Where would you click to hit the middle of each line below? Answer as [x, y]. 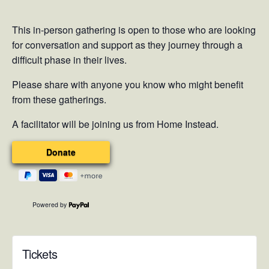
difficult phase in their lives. [69, 60]
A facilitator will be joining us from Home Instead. [115, 124]
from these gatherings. [59, 99]
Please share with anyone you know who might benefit [128, 84]
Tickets [40, 253]
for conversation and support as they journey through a [127, 45]
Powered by [51, 205]
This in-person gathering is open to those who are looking [134, 30]
